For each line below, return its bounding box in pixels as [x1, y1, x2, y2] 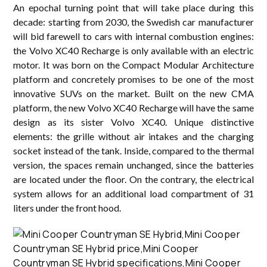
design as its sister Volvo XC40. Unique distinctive [13, 116, 254, 128]
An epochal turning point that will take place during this [13, 2, 254, 14]
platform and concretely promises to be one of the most [13, 73, 254, 85]
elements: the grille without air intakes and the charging [13, 131, 254, 142]
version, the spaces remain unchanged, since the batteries [13, 159, 254, 171]
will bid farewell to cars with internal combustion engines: [13, 30, 254, 42]
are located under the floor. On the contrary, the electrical [13, 173, 254, 185]
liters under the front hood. [13, 202, 123, 214]
